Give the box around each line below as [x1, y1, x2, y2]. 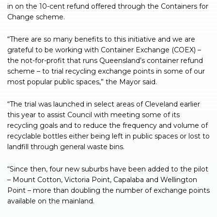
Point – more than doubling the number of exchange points [7, 186, 210, 195]
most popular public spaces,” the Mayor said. [7, 77, 157, 87]
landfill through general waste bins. [7, 142, 124, 152]
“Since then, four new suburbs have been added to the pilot [7, 165, 208, 174]
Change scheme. [7, 13, 65, 22]
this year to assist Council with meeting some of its [7, 110, 180, 120]
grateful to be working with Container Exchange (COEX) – [7, 46, 201, 55]
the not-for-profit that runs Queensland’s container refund [7, 56, 203, 65]
